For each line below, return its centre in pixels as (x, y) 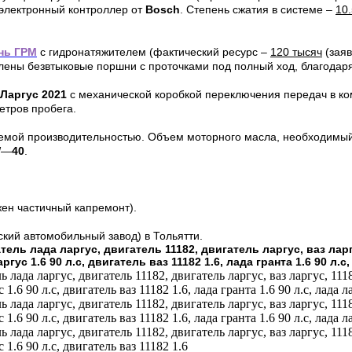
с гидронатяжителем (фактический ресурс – (154, 52)
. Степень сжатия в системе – (258, 10)
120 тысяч (296, 52)
